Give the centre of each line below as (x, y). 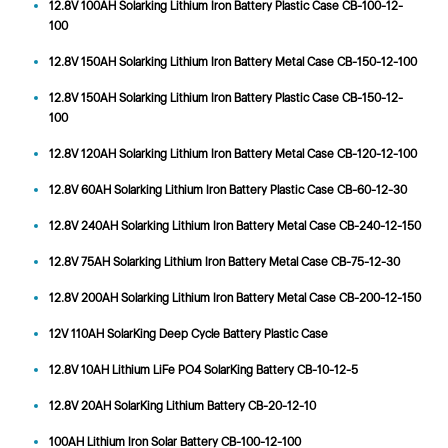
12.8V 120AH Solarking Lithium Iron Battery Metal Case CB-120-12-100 (232, 153)
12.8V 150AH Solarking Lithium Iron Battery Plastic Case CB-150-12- (225, 97)
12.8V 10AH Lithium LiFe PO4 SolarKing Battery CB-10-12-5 (203, 369)
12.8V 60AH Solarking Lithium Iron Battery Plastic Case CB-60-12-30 (227, 189)
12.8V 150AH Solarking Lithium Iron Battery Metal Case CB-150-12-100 (232, 61)
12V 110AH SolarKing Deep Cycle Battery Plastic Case (188, 333)
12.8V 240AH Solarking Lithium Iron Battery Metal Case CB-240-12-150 (234, 225)
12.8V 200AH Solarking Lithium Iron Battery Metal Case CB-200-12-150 (234, 297)
